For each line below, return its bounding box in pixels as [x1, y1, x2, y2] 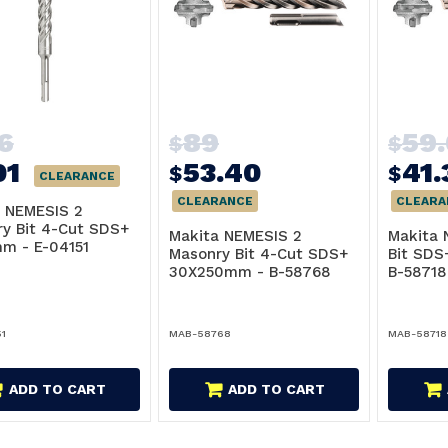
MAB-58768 [168, 327, 231, 340]
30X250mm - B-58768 [168, 263, 331, 282]
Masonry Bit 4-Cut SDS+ [168, 245, 348, 264]
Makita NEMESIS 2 [168, 227, 302, 246]
